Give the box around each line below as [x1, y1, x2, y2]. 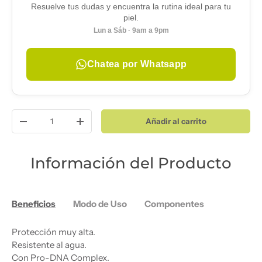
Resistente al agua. [12, 239, 87, 250]
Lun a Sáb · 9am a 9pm [93, 26, 169, 35]
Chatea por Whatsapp [87, 59, 187, 69]
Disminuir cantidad [23, 120, 95, 130]
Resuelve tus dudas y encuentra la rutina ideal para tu [31, 2, 231, 11]
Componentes [144, 198, 204, 209]
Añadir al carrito [145, 116, 206, 126]
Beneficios [12, 198, 56, 209]
